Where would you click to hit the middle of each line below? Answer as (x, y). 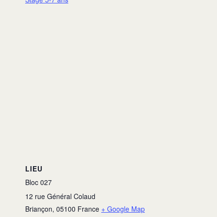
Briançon (39, 209)
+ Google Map (123, 209)
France (88, 209)
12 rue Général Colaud (60, 196)
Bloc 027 (39, 182)
